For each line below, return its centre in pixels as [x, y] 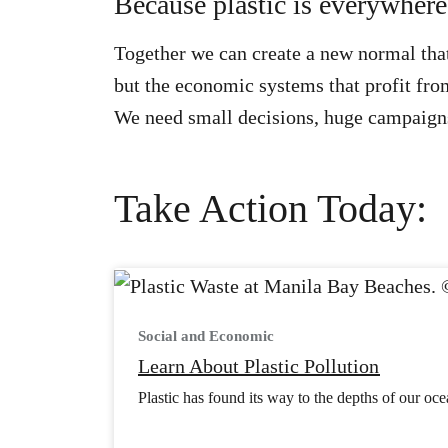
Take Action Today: [270, 208]
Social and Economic [206, 336]
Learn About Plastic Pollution [259, 366]
